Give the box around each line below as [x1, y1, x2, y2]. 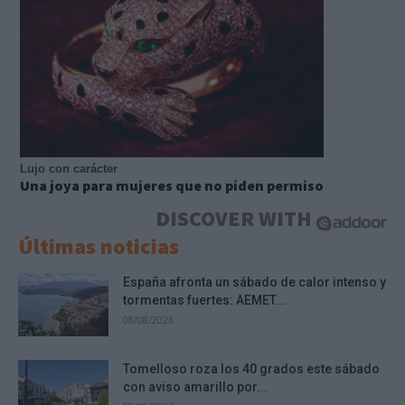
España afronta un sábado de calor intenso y [123, 275, 386, 290]
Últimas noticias [18, 232, 179, 261]
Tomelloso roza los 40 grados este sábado [123, 362, 380, 377]
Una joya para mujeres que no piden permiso [20, 176, 324, 195]
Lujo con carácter [20, 162, 118, 176]
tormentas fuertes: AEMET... [123, 293, 286, 308]
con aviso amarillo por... [123, 380, 268, 395]
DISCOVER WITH [155, 204, 316, 233]
